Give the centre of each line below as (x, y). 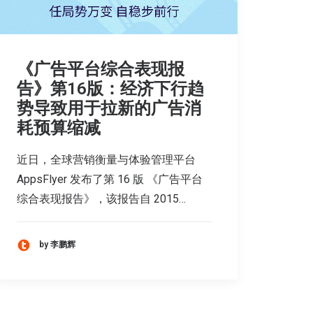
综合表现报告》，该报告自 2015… (101, 198)
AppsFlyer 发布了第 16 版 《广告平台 (110, 179)
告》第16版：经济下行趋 (110, 88)
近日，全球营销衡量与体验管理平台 (106, 159)
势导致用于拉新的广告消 (109, 108)
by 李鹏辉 (57, 245)
